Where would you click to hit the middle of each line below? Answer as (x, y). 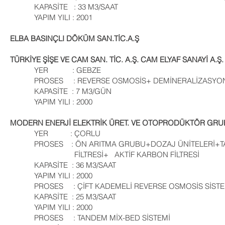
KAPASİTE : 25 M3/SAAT (63, 197)
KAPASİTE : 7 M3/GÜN (63, 91)
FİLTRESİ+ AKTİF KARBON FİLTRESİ (105, 154)
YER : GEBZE (63, 70)
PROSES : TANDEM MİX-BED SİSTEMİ (90, 218)
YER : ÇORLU (55, 133)
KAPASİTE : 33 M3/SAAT (64, 7)
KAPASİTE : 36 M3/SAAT (63, 165)
